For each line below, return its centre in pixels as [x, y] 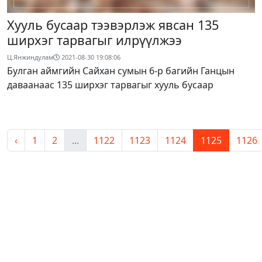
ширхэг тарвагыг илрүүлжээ [94, 40]
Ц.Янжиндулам [30, 57]
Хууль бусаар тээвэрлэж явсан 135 [113, 25]
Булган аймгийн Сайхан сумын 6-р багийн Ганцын [121, 70]
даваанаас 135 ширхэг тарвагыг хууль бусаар [110, 85]
